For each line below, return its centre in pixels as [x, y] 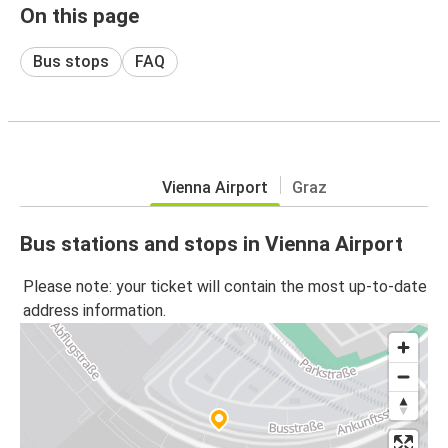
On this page [79, 15]
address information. [94, 311]
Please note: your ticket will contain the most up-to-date [225, 287]
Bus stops [71, 61]
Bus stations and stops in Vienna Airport [211, 243]
